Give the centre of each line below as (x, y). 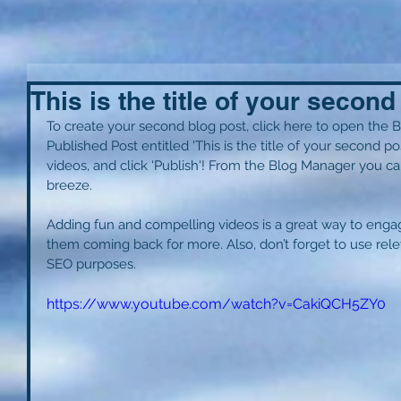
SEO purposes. (93, 264)
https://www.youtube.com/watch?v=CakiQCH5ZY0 (216, 304)
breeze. (71, 185)
